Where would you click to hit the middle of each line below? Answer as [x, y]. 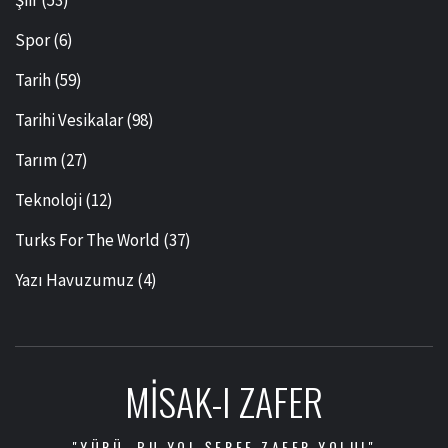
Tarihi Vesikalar [69, 120]
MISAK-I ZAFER [224, 401]
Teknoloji [48, 200]
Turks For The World [87, 240]
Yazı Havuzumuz [74, 280]
